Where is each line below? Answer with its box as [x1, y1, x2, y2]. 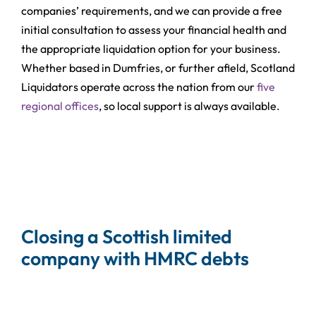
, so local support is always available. [98, 98, 280, 113]
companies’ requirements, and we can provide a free [20, 3, 282, 18]
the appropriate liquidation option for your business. [20, 41, 281, 56]
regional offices [20, 98, 99, 113]
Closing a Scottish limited [20, 224, 232, 249]
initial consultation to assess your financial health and [20, 22, 286, 37]
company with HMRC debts [20, 246, 249, 271]
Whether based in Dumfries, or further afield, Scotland [20, 60, 295, 75]
